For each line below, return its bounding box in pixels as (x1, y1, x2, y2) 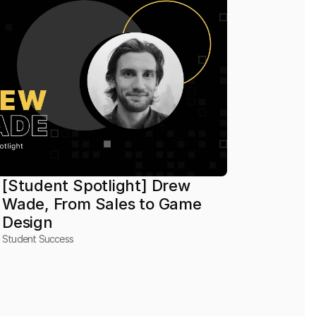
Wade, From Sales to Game (2, 195, 202, 213)
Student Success (2, 233, 74, 245)
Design (2, 213, 54, 231)
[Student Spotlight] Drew (2, 176, 191, 195)
